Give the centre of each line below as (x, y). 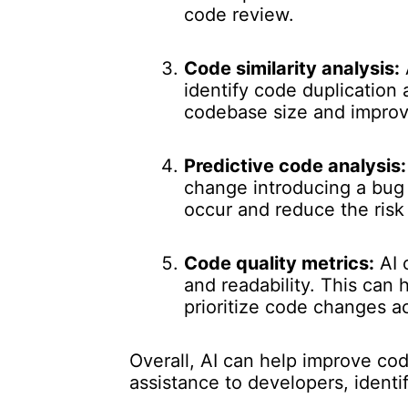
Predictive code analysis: (295, 166)
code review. (239, 15)
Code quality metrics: (279, 263)
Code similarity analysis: (292, 68)
